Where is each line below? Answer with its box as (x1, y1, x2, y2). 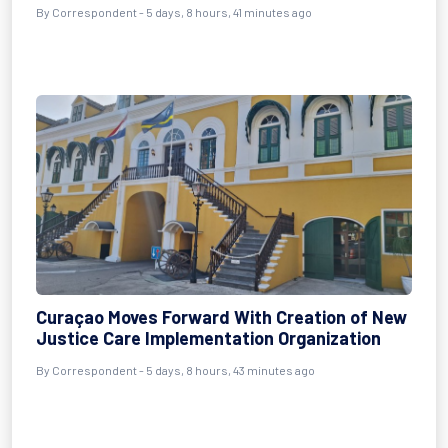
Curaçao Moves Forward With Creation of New (36, 306, 407, 328)
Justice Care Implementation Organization (36, 327, 381, 349)
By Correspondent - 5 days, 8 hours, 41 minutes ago (36, 5, 312, 19)
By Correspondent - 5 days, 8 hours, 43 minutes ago (36, 363, 315, 377)
